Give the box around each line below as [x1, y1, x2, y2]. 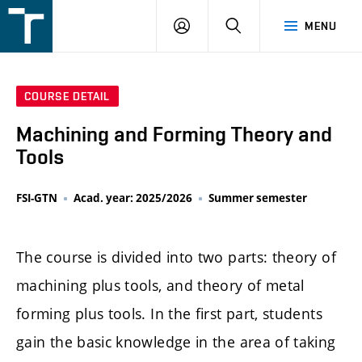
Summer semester [208, 191, 307, 206]
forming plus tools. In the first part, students [16, 303, 322, 323]
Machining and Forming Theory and [16, 122, 332, 147]
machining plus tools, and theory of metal [16, 275, 305, 295]
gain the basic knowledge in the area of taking [16, 331, 336, 351]
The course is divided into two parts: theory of [16, 246, 336, 267]
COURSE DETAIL [24, 90, 111, 103]
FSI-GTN [16, 191, 57, 206]
